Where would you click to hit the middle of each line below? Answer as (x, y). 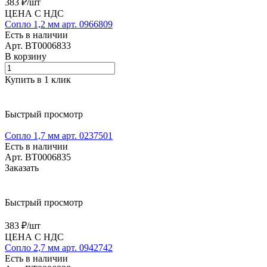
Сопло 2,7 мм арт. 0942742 (59, 248)
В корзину (26, 57)
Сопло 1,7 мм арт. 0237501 (59, 136)
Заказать (22, 168)
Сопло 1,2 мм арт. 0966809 (59, 24)
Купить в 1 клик (38, 80)
